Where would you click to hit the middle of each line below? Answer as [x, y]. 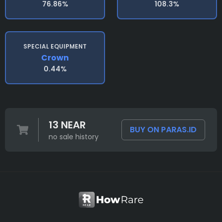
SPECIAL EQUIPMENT [55, 46]
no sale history [73, 137]
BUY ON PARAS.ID [163, 130]
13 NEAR [67, 125]
